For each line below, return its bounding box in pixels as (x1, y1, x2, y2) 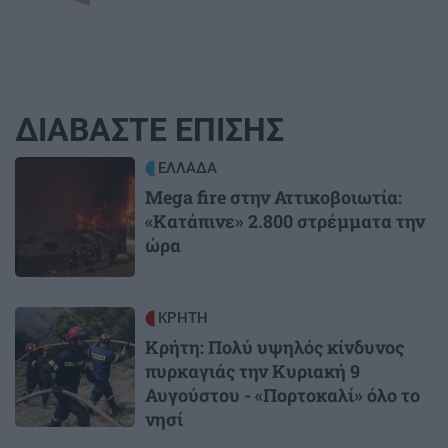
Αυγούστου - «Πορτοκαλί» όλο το (145, 383, 420, 408)
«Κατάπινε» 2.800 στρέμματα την (145, 209, 425, 234)
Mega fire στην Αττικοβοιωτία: (145, 185, 402, 210)
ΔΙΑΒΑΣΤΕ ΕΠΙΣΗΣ (15, 111, 284, 150)
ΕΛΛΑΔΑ (158, 159, 217, 178)
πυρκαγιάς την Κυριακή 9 (145, 359, 360, 384)
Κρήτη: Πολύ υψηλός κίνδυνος (145, 335, 404, 360)
